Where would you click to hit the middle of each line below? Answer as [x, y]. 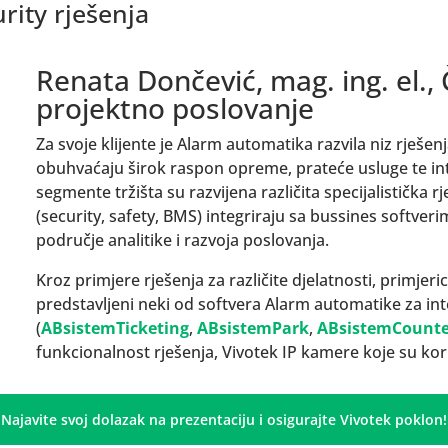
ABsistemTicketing [115, 328]
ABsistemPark [253, 328]
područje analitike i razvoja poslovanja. [183, 240]
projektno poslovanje [175, 108]
